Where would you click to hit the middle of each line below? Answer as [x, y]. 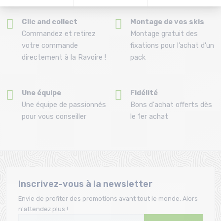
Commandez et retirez [59, 34]
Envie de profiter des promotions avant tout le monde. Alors [108, 198]
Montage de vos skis [167, 22]
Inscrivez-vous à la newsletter [85, 184]
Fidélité [144, 93]
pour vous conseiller [54, 116]
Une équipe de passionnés [64, 105]
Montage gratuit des [164, 34]
